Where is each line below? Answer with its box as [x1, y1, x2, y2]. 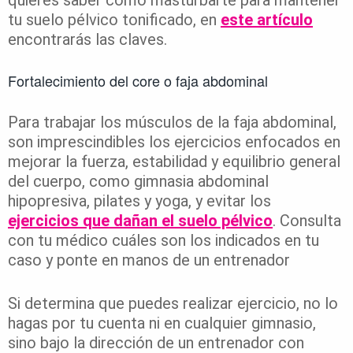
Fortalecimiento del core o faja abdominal [8, 70, 268, 91]
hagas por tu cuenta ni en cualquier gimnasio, [8, 314, 316, 333]
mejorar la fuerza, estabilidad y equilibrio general [8, 152, 340, 172]
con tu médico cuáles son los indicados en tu [8, 231, 319, 251]
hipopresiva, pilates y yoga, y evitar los [8, 191, 271, 211]
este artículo [221, 10, 313, 30]
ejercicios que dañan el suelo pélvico [8, 211, 273, 231]
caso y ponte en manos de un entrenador [8, 251, 294, 270]
